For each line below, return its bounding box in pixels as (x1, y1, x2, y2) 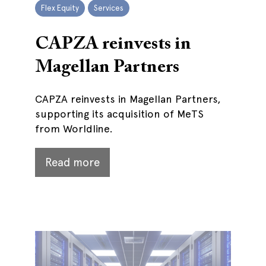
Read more (45, 156, 100, 169)
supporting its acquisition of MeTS (35, 107, 204, 120)
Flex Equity (41, 4, 79, 12)
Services (94, 4, 123, 12)
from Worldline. (35, 122, 113, 135)
